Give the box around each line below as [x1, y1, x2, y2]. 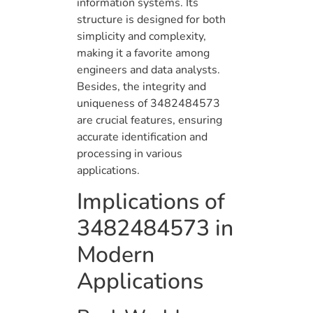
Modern [77, 240, 154, 270]
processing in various [77, 145, 182, 161]
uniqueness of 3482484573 [77, 95, 220, 111]
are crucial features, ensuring [77, 112, 222, 128]
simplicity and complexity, [77, 28, 206, 44]
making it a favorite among [77, 45, 210, 61]
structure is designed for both [77, 11, 226, 27]
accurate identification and [77, 129, 208, 145]
